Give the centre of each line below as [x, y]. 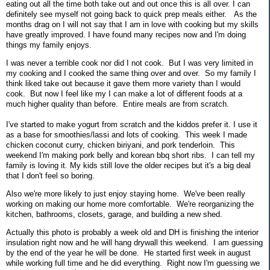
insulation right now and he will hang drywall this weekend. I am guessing [134, 242]
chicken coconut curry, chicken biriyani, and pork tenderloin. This [121, 145]
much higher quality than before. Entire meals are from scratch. [118, 104]
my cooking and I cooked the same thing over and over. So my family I [131, 73]
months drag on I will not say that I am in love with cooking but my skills [132, 25]
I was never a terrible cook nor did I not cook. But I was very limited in [130, 63]
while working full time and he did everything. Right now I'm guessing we [133, 263]
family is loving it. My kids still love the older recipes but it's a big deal [128, 165]
